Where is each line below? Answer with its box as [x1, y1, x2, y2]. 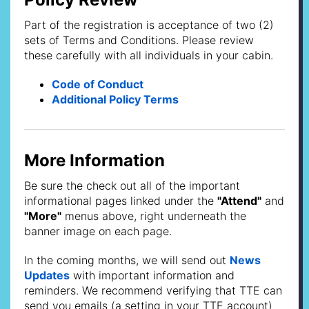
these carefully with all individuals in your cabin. [24, 48, 273, 62]
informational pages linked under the [24, 193, 217, 208]
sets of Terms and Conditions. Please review [24, 32, 254, 47]
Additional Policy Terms [52, 92, 179, 106]
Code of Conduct [52, 77, 143, 91]
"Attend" [217, 193, 261, 208]
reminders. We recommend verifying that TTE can [24, 283, 282, 297]
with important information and [70, 268, 235, 282]
